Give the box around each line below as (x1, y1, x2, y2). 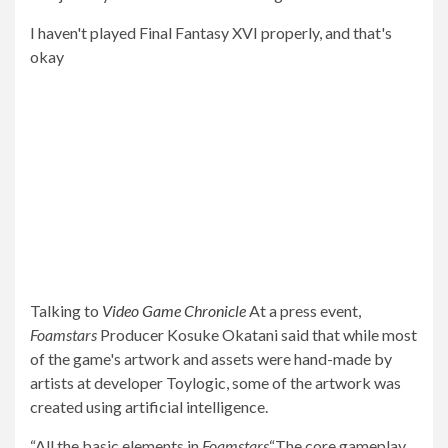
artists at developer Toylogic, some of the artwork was (30, 373, 401, 393)
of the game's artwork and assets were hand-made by (30, 349, 392, 369)
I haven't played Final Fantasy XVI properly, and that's (30, 23, 392, 43)
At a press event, (249, 301, 361, 321)
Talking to (30, 301, 102, 321)
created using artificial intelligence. (30, 397, 268, 417)
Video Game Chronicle (102, 301, 246, 321)
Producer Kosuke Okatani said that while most (100, 325, 417, 345)
